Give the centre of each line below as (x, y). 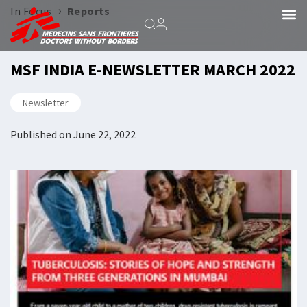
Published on (41, 134)
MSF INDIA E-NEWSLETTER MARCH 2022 (153, 70)
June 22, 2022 (105, 134)
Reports (88, 11)
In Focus (31, 11)
